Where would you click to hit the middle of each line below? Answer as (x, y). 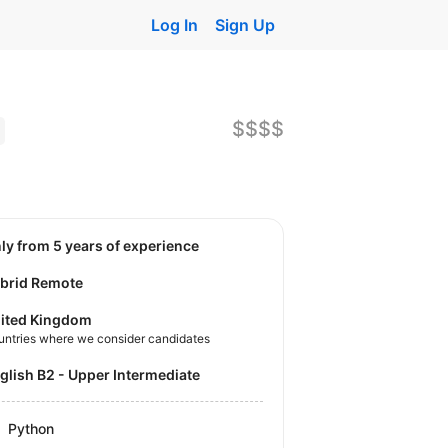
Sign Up (245, 25)
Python (31, 428)
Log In (174, 25)
